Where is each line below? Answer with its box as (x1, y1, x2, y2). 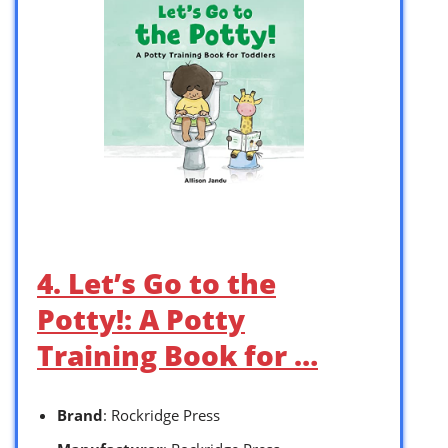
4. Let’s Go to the (37, 264, 276, 303)
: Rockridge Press (103, 405, 220, 426)
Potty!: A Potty (37, 300, 245, 339)
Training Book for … (37, 336, 318, 375)
